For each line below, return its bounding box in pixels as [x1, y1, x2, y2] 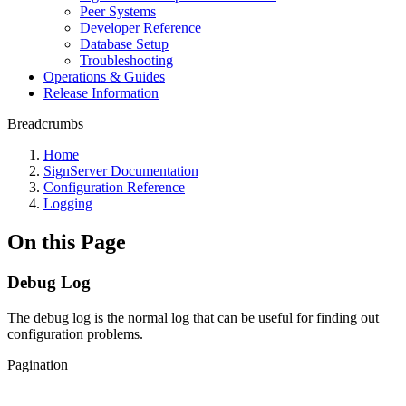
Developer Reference [80, 20, 201, 35]
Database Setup [80, 36, 169, 52]
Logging [43, 196, 92, 211]
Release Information [43, 85, 159, 101]
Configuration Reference [43, 179, 185, 195]
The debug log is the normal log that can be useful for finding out [7, 309, 379, 325]
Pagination [7, 356, 68, 372]
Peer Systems [80, 4, 156, 19]
